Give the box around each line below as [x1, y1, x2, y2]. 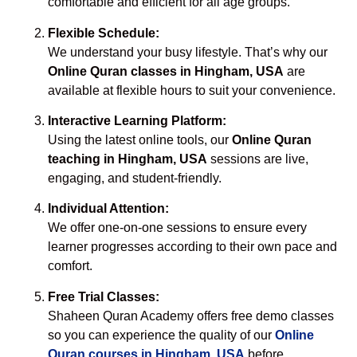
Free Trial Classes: [48, 289, 159, 304]
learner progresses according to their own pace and [48, 240, 337, 254]
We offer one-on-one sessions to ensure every [48, 221, 307, 235]
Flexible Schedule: [48, 25, 159, 40]
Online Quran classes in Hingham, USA [48, 64, 284, 78]
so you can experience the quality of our [48, 328, 275, 342]
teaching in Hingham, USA [48, 151, 207, 166]
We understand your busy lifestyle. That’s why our [48, 45, 328, 59]
